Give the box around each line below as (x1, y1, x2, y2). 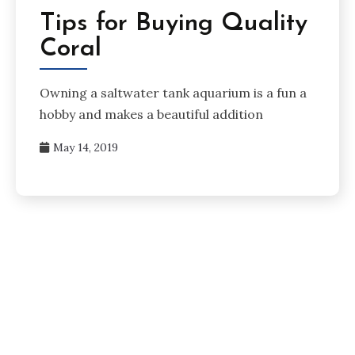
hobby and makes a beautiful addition (40, 105, 263, 122)
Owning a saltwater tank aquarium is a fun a (40, 84, 307, 101)
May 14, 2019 (53, 139, 118, 155)
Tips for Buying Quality (40, 11, 307, 37)
